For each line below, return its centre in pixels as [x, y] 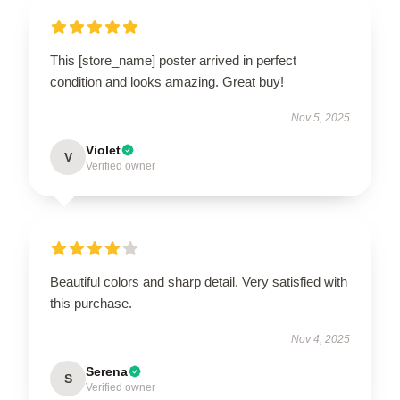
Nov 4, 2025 [321, 339]
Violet [103, 150]
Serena [107, 371]
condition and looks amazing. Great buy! [167, 81]
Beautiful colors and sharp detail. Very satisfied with [199, 281]
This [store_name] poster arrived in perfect [173, 60]
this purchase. [91, 303]
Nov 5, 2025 [321, 117]
